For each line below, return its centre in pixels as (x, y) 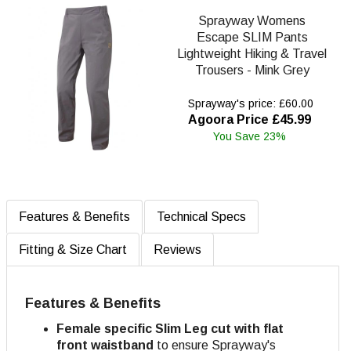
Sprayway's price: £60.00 (249, 103)
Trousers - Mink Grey (252, 70)
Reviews (177, 249)
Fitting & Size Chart (73, 249)
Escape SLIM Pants (252, 37)
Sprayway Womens (252, 20)
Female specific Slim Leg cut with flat (170, 328)
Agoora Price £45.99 (249, 119)
